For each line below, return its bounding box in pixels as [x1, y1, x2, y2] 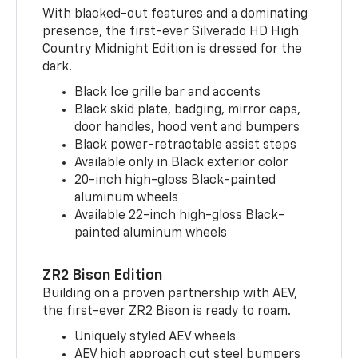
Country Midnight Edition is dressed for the [42, 42, 303, 56]
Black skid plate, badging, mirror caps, [74, 103, 301, 117]
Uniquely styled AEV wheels [74, 330, 237, 344]
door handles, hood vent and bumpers [74, 121, 300, 134]
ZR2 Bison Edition [42, 268, 163, 283]
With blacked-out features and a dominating [42, 7, 308, 21]
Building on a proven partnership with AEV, [42, 287, 298, 300]
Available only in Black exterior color [74, 156, 289, 169]
